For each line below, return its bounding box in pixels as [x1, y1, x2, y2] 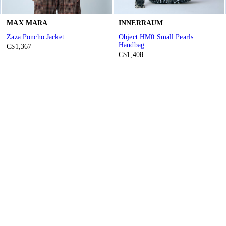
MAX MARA [7, 19, 48, 27]
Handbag [118, 41, 144, 49]
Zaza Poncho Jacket [7, 33, 64, 41]
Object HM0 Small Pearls [118, 33, 194, 41]
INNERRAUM [118, 19, 163, 27]
